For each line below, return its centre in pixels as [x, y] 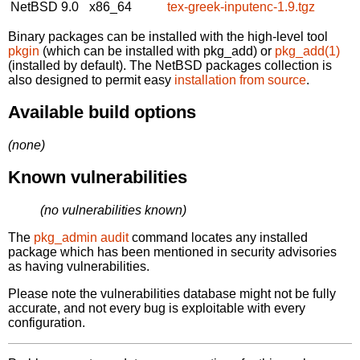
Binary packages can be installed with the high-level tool [168, 36]
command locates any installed [218, 237]
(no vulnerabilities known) [113, 210]
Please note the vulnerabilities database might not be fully [172, 293]
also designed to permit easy [91, 80]
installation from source [240, 80]
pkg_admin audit [81, 237]
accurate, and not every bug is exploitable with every [157, 308]
